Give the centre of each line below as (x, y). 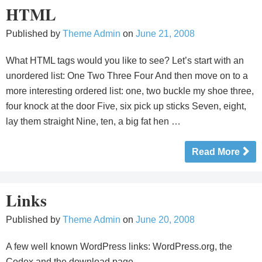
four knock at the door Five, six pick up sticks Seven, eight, (126, 106)
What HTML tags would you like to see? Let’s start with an (125, 61)
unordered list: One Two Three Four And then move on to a (127, 76)
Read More (216, 152)
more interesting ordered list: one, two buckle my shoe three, (130, 91)
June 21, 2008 (165, 34)
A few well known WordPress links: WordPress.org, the (119, 247)
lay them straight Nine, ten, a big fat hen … (93, 121)
